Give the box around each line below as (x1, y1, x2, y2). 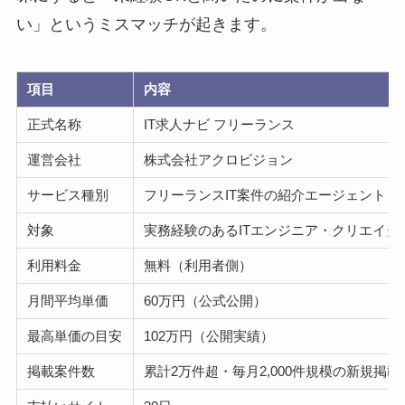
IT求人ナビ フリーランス (144, 116, 296, 132)
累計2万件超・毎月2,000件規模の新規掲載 (144, 363, 401, 379)
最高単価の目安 (27, 327, 123, 344)
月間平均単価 (27, 292, 109, 308)
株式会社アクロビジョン (144, 151, 294, 167)
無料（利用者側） (144, 257, 253, 273)
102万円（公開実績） (144, 327, 275, 344)
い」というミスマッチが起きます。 (15, 14, 277, 33)
